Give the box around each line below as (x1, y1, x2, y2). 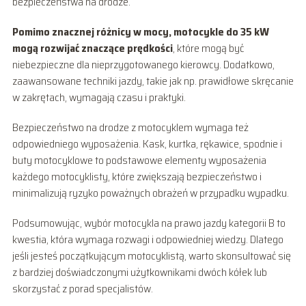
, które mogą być (172, 39, 244, 57)
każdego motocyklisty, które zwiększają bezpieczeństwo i (12, 167, 262, 185)
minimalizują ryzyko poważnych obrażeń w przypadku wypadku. (12, 184, 289, 201)
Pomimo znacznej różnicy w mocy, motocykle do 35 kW (12, 23, 269, 40)
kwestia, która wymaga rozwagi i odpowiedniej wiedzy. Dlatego (12, 230, 283, 248)
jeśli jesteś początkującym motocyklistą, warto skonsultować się (12, 247, 291, 264)
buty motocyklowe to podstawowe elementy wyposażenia (12, 151, 266, 169)
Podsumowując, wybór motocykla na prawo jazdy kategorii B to (12, 214, 286, 232)
